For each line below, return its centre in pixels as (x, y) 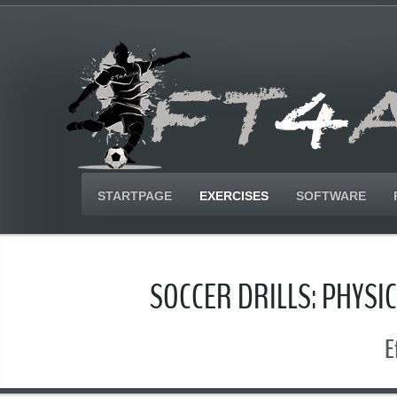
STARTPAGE (135, 196)
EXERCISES (234, 196)
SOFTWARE (331, 196)
